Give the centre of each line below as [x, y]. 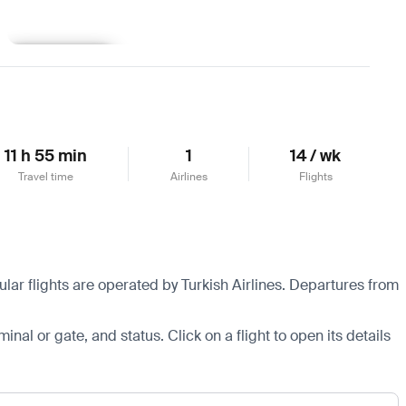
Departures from [342, 285]
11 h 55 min [46, 155]
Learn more [60, 60]
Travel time [46, 176]
